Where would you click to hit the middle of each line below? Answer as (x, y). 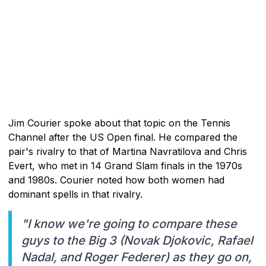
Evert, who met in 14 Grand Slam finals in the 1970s (125, 165)
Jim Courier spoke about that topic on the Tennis (119, 123)
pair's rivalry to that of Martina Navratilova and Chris (128, 151)
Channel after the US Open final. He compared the (123, 137)
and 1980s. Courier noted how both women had (116, 180)
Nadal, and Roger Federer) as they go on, (137, 257)
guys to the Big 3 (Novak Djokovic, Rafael (137, 240)
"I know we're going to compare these (129, 224)
